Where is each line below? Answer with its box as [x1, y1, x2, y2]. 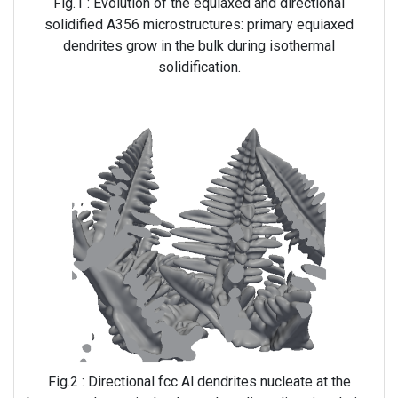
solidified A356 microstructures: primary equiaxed [44, 15, 354, 33]
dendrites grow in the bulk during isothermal [63, 36, 335, 54]
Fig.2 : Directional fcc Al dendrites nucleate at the [47, 373, 351, 391]
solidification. [157, 58, 241, 76]
